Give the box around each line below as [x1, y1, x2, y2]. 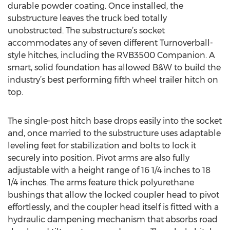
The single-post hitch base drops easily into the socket [8, 116, 222, 126]
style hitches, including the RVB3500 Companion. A [8, 50, 215, 60]
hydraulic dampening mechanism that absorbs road [8, 215, 218, 224]
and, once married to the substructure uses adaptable [8, 128, 221, 138]
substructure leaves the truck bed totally [8, 13, 167, 23]
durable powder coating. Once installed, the [8, 1, 183, 11]
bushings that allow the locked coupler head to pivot [8, 190, 219, 200]
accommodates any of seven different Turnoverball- [8, 38, 213, 48]
